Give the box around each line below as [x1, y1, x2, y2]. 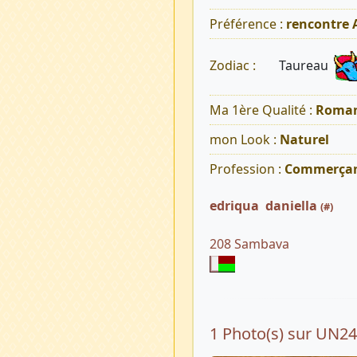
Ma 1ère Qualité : [209, 101, 316, 120]
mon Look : [209, 131, 280, 149]
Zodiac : [209, 57, 259, 75]
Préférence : [209, 15, 286, 33]
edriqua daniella [209, 197, 320, 215]
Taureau [278, 57, 331, 75]
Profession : [209, 160, 284, 178]
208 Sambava [209, 235, 289, 253]
